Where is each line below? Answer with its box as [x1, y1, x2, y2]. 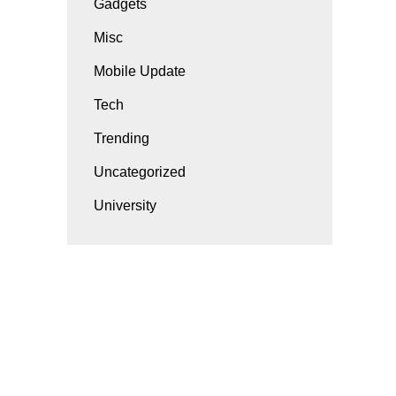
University [94, 198, 156, 213]
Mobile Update [94, 64, 186, 79]
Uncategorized [94, 164, 186, 179]
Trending [94, 131, 149, 146]
